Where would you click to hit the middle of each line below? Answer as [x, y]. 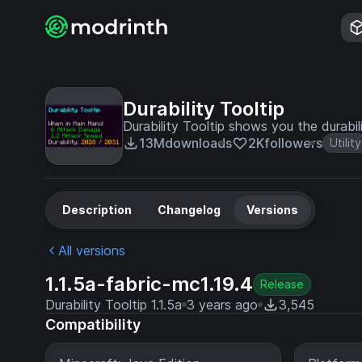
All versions [92, 250]
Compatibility [93, 324]
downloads [198, 143]
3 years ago [222, 305]
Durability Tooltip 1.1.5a [114, 305]
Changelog [189, 210]
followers [293, 143]
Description [97, 210]
